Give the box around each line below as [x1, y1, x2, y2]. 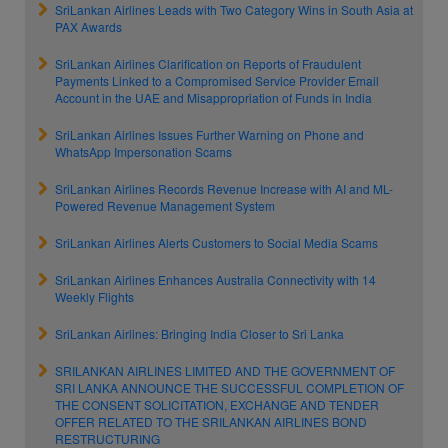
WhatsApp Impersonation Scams [55, 143, 232, 160]
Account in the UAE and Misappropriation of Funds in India [55, 89, 372, 106]
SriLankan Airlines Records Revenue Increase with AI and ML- [55, 180, 393, 197]
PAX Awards [55, 18, 122, 35]
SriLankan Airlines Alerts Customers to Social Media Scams [55, 234, 378, 251]
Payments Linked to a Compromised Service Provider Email [55, 72, 379, 89]
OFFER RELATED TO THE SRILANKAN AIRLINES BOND [55, 413, 367, 430]
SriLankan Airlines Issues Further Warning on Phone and [55, 126, 364, 143]
